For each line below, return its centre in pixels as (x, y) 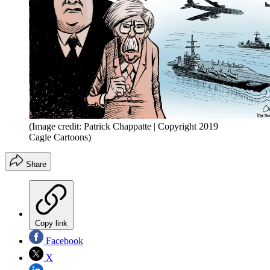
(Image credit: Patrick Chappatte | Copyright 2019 (124, 126)
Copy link (51, 223)
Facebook (63, 240)
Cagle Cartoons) (60, 137)
